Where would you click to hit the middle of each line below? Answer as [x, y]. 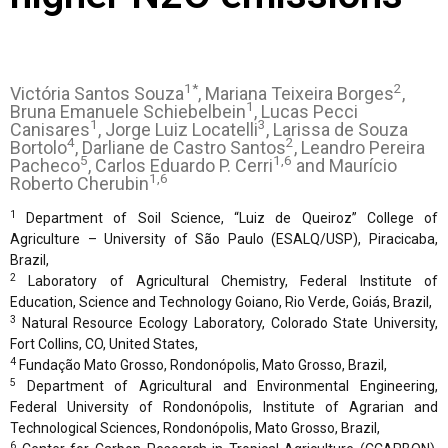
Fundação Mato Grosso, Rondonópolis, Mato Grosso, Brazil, [201, 364]
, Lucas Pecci [306, 111]
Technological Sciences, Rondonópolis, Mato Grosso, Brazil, [195, 427]
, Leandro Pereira [359, 147]
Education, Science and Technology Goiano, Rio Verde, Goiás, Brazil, [221, 301]
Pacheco [45, 165]
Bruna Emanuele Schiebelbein [128, 111]
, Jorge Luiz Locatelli [178, 129]
